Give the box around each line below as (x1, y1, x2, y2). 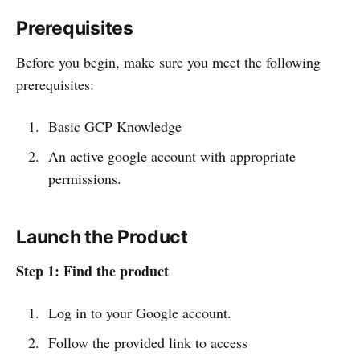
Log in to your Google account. (47, 302, 231, 322)
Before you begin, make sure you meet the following (16, 51, 321, 72)
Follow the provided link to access (47, 332, 247, 352)
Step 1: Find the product (16, 260, 169, 281)
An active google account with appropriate (47, 145, 296, 166)
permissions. (47, 168, 121, 188)
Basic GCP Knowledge (47, 116, 182, 136)
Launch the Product (16, 225, 188, 248)
